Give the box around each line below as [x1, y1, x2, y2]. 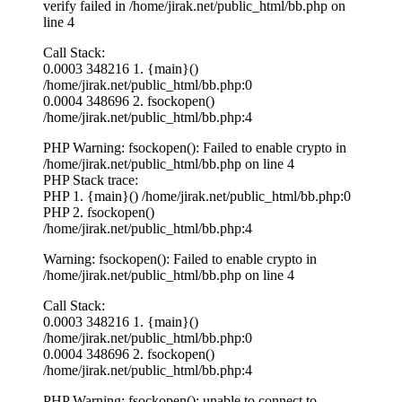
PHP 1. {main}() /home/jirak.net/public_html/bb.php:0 [43, 188, 351, 204]
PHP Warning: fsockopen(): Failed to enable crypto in [43, 139, 346, 155]
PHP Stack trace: [43, 171, 138, 188]
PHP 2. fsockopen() [43, 204, 154, 220]
